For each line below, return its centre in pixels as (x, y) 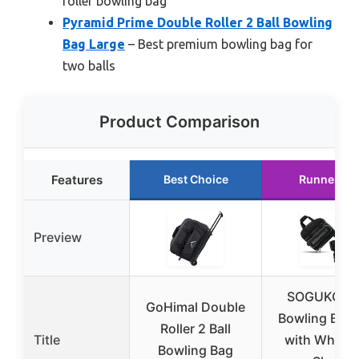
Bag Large (94, 44)
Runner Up (328, 179)
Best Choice (196, 179)
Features (77, 180)
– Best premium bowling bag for (219, 44)
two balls (89, 66)
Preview (58, 238)
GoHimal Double (196, 307)
